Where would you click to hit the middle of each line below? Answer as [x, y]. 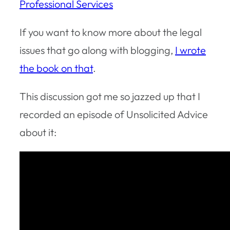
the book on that [56, 68]
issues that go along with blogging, [97, 50]
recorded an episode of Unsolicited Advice [114, 114]
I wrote [190, 50]
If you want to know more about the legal [111, 32]
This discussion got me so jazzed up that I [110, 96]
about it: [38, 132]
